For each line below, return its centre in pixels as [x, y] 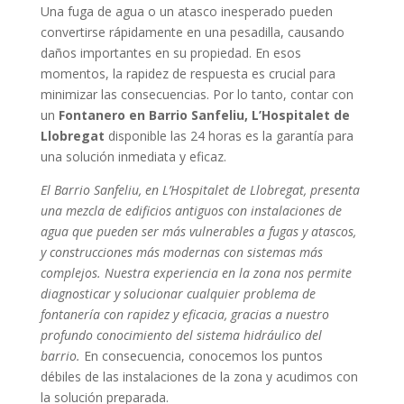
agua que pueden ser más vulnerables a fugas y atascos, [198, 231]
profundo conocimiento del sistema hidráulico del [181, 335]
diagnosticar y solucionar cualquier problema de [178, 293]
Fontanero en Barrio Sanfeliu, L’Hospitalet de [204, 115]
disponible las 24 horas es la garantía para [229, 135]
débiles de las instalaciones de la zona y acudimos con [199, 376]
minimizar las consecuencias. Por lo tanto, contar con [197, 94]
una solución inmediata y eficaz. [133, 156]
